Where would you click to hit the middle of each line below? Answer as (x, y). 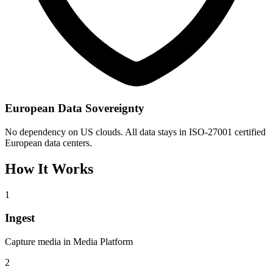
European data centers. (48, 143)
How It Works (49, 168)
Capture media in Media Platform (69, 242)
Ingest (20, 218)
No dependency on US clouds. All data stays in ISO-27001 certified (135, 132)
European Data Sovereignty (75, 108)
